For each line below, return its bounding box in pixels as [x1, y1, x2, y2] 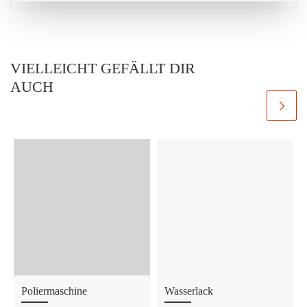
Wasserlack [164, 285, 214, 297]
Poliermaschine [21, 285, 88, 297]
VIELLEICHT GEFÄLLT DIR [10, 60, 195, 77]
